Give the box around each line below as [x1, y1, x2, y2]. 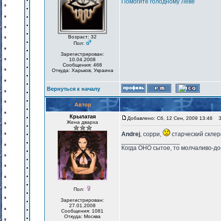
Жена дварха [67, 119, 98, 125]
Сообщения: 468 [63, 62, 102, 68]
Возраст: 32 [68, 34, 97, 39]
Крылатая [69, 113, 96, 119]
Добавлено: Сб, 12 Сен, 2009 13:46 [127, 115, 213, 121]
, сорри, [140, 131, 163, 138]
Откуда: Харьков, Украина [51, 68, 113, 73]
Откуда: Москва [64, 214, 101, 219]
